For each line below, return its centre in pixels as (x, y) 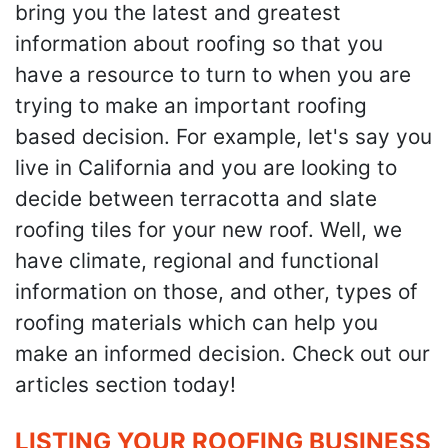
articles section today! (125, 384)
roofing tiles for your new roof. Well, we (208, 229)
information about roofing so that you (199, 43)
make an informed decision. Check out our (222, 353)
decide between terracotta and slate (196, 198)
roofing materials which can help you (196, 322)
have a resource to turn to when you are (213, 74)
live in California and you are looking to (206, 167)
